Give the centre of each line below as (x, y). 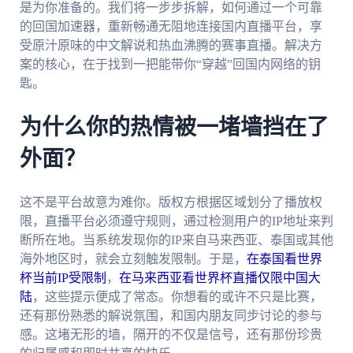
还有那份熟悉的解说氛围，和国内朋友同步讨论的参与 (171, 315)
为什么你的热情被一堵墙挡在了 (174, 128)
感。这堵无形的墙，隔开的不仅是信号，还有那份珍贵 (171, 334)
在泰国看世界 (284, 258)
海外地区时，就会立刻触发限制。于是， (133, 258)
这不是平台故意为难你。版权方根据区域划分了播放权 (171, 202)
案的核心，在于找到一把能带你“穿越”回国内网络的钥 (170, 65)
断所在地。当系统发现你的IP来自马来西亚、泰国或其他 (176, 240)
